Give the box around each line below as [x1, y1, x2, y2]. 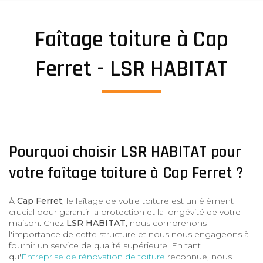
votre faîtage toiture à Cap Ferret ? [9, 162, 243, 184]
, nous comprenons [126, 217, 207, 228]
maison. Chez [9, 217, 66, 228]
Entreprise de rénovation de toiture [21, 251, 165, 262]
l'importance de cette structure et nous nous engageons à [9, 228, 249, 240]
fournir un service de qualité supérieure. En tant [9, 240, 201, 251]
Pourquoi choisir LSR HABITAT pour [9, 141, 241, 163]
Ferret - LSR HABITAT [35, 54, 228, 83]
